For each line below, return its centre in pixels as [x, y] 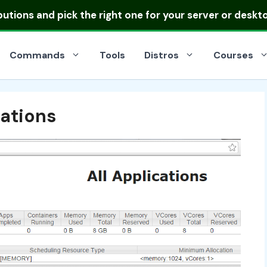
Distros [162, 55]
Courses [233, 55]
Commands [37, 55]
